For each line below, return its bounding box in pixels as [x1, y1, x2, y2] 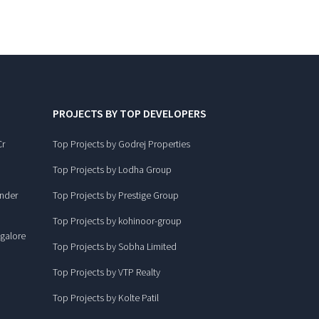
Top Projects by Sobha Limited [52, 239, 177, 253]
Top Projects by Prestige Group [52, 188, 179, 202]
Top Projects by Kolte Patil [52, 291, 159, 304]
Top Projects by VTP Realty [52, 265, 160, 278]
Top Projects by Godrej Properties [52, 137, 190, 150]
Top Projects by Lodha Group [52, 162, 172, 176]
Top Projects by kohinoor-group [52, 214, 182, 227]
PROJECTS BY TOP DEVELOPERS [52, 105, 206, 120]
